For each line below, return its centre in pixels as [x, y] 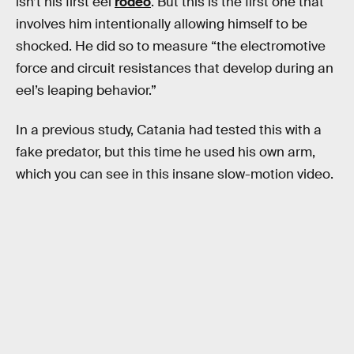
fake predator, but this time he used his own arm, [166, 152]
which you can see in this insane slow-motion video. [175, 174]
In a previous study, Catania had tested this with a [169, 130]
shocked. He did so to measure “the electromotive [171, 46]
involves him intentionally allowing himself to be [162, 24]
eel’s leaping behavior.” [86, 90]
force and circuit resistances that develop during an [175, 68]
